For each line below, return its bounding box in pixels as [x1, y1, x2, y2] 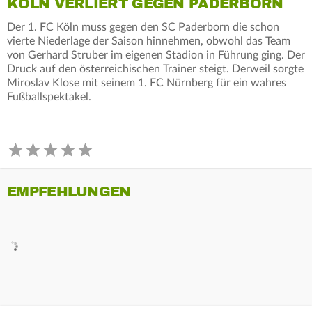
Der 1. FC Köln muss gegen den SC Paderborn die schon [7, 21, 279, 33]
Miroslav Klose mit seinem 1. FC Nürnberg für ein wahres [7, 77, 286, 88]
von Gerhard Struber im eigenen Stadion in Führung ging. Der [7, 49, 305, 61]
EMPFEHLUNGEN [7, 182, 131, 201]
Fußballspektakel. [7, 91, 91, 102]
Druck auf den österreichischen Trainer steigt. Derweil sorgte [7, 63, 304, 75]
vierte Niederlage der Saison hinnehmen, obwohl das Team [7, 35, 290, 47]
